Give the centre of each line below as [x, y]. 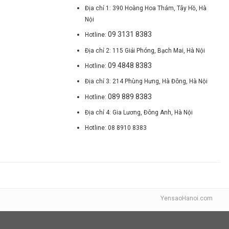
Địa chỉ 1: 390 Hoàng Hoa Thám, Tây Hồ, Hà [146, 8]
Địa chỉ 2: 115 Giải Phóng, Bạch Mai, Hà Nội [145, 50]
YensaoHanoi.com [187, 199]
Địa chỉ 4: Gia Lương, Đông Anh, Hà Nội [139, 113]
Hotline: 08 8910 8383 [116, 128]
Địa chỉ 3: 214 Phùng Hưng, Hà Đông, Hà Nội [146, 82]
